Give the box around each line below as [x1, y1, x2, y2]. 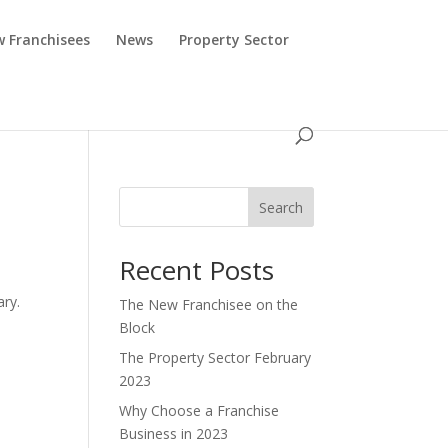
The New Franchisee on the [119, 295, 299, 314]
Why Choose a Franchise [119, 401, 280, 420]
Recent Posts [119, 252, 275, 288]
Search [258, 197, 303, 217]
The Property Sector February [119, 348, 312, 367]
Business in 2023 [119, 424, 229, 443]
